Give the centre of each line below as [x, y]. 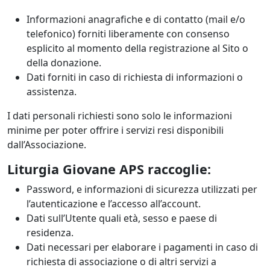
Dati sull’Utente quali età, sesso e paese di [122, 218]
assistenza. [52, 92]
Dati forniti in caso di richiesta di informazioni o [135, 77]
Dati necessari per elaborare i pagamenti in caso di [142, 247]
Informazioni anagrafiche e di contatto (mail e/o [136, 20]
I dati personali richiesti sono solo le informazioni [120, 116]
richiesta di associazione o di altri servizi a [121, 262]
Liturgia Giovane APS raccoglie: [109, 169]
